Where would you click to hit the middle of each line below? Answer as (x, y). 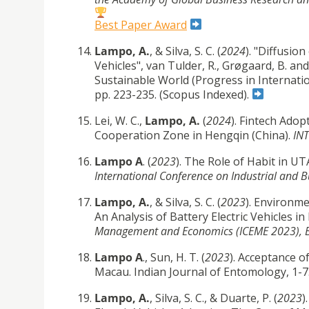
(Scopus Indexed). (206, 94)
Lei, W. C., (120, 120)
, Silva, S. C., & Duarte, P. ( (213, 298)
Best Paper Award (141, 24)
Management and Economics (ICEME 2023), (198, 231)
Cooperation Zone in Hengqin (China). (194, 135)
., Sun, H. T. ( (174, 257)
